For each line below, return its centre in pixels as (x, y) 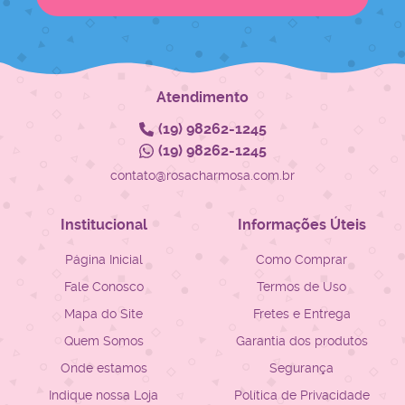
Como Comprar (301, 260)
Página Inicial (104, 260)
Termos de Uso (301, 287)
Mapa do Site (104, 314)
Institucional (104, 225)
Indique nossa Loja (104, 396)
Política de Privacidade (301, 396)
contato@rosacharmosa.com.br (202, 176)
